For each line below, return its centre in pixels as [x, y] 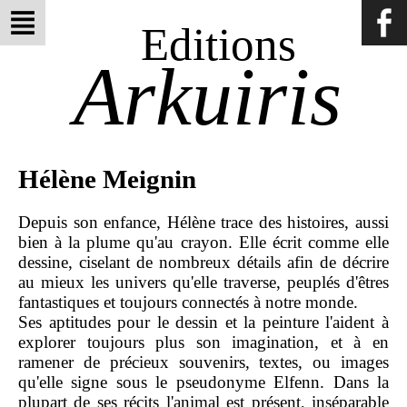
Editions [218, 44]
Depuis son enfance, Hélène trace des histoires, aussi [203, 223]
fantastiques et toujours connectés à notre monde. [188, 303]
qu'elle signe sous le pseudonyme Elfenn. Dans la [203, 382]
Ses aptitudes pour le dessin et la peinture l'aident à [203, 323]
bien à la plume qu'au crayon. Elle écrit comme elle [203, 243]
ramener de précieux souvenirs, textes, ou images [203, 362]
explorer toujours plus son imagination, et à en [203, 342]
